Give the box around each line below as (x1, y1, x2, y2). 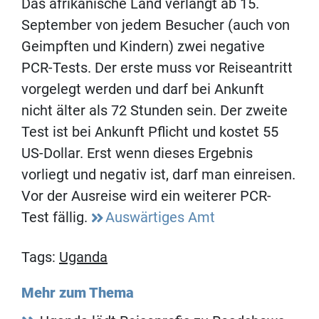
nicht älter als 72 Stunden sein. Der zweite (21, 102, 288, 120)
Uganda (59, 249, 108, 266)
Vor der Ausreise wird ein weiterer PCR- (21, 187, 271, 205)
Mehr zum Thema (21, 284, 134, 302)
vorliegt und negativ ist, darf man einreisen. (21, 166, 296, 184)
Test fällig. (21, 209, 91, 226)
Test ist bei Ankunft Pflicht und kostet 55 (21, 123, 278, 141)
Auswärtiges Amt (105, 209, 215, 226)
